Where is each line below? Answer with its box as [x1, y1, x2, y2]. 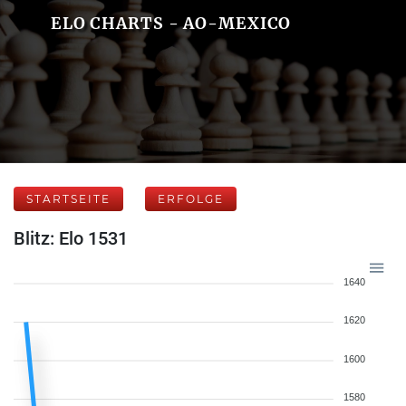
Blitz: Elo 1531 [14, 227, 128, 249]
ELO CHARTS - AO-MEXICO [50, 13, 292, 34]
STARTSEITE [26, 192, 111, 206]
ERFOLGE [158, 192, 224, 206]
